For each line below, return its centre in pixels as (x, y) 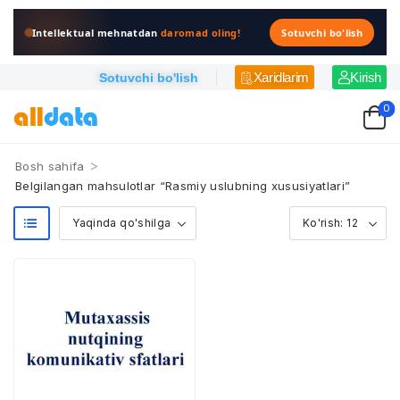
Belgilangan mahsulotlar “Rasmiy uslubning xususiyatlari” (183, 186)
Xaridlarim (281, 77)
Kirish (366, 77)
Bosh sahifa (50, 166)
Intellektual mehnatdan (97, 32)
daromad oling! (200, 32)
